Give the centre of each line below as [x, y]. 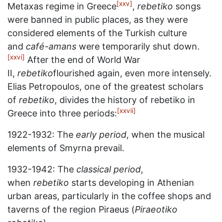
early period [101, 135]
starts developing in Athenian [132, 183]
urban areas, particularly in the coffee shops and [109, 196]
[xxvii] [126, 111]
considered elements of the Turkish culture [97, 33]
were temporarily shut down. [138, 46]
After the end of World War [83, 60]
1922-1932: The [42, 135]
